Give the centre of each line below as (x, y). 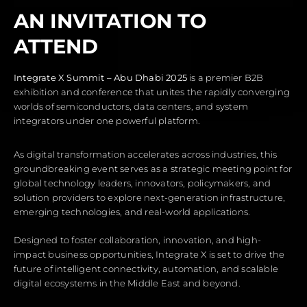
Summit (87, 78)
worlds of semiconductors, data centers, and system (131, 107)
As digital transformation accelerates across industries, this (146, 155)
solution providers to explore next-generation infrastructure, (150, 198)
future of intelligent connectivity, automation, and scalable (146, 269)
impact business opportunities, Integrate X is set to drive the (149, 255)
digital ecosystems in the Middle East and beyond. (127, 283)
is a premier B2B (225, 78)
